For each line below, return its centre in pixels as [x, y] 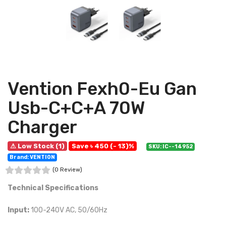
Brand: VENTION [33, 157]
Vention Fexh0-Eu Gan [102, 89]
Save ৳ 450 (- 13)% [103, 146]
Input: [18, 210]
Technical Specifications [53, 188]
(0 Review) [67, 170]
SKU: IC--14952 [170, 147]
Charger [42, 127]
